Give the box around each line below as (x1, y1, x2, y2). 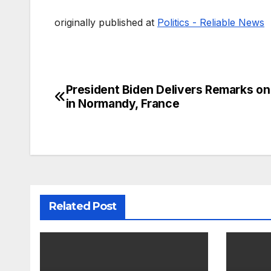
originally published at (54, 16, 157, 29)
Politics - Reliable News (157, 16, 264, 29)
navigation (54, 108, 152, 132)
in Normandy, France (65, 96, 180, 111)
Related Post (49, 200, 117, 214)
